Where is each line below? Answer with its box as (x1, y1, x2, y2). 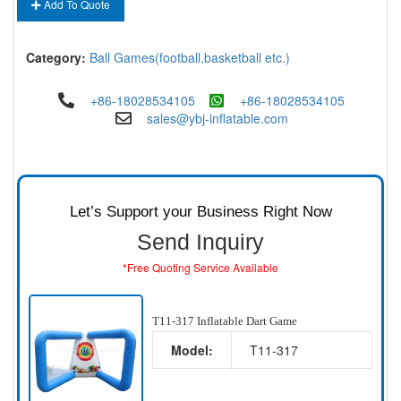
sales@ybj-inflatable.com (146, 109, 288, 127)
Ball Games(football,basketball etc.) (90, 48, 290, 66)
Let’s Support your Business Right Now (69, 203, 332, 220)
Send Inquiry (137, 229, 264, 254)
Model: (170, 341, 213, 360)
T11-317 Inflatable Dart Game (151, 314, 297, 328)
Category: (26, 48, 86, 66)
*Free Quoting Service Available (123, 260, 278, 275)
